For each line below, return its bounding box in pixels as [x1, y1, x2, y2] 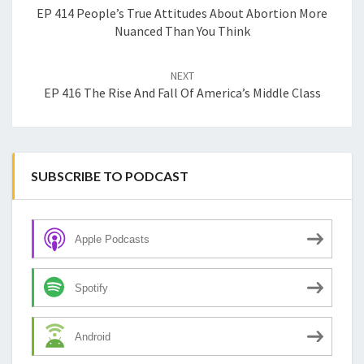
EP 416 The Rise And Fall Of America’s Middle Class [43, 84, 321, 102]
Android [75, 330, 110, 343]
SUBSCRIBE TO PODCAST [31, 168, 188, 184]
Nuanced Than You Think [114, 23, 250, 40]
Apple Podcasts [75, 232, 149, 245]
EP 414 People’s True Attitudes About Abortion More [37, 5, 327, 22]
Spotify [75, 281, 108, 294]
